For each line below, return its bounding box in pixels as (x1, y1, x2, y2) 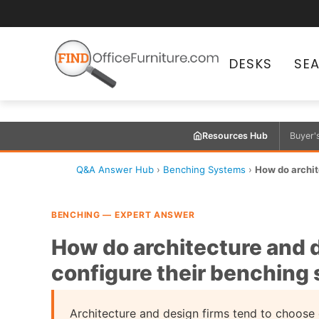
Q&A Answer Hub (76, 163, 154, 175)
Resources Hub (202, 130, 268, 142)
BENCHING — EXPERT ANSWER (51, 209, 195, 220)
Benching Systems (163, 163, 246, 175)
